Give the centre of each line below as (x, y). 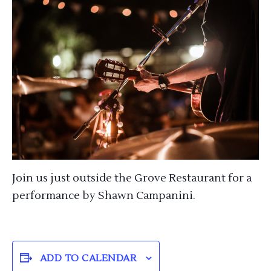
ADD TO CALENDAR (88, 259)
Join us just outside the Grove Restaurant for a (132, 178)
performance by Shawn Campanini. (104, 196)
